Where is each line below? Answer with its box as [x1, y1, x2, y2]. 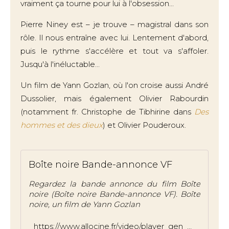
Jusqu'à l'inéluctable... [20, 59, 100, 69]
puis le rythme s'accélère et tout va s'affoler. [20, 46, 209, 56]
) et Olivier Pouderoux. [103, 120, 186, 130]
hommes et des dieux [20, 120, 103, 130]
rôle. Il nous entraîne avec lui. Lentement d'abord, [20, 33, 209, 42]
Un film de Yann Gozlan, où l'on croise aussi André [20, 80, 209, 90]
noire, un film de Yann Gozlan [29, 199, 140, 209]
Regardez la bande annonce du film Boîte [29, 179, 200, 189]
